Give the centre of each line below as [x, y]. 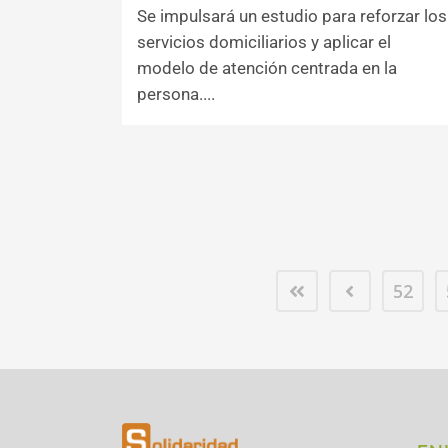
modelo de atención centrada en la [267, 68]
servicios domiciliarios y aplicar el [264, 42]
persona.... [176, 94]
